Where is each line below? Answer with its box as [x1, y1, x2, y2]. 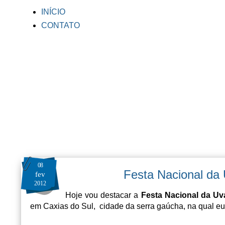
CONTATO [41, 21, 80, 30]
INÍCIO [41, 8, 65, 16]
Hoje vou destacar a [65, 190, 139, 199]
